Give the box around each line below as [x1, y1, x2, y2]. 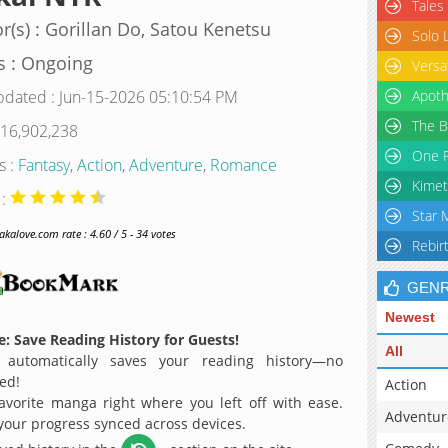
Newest [385, 309, 435, 325]
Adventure [128, 153, 203, 176]
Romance [209, 153, 277, 176]
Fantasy [17, 153, 70, 176]
